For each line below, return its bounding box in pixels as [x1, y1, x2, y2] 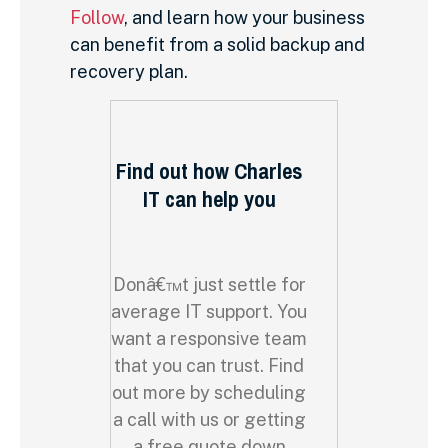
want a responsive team [111, 327, 307, 349]
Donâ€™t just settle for [112, 273, 306, 295]
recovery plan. [70, 61, 188, 83]
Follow [70, 7, 124, 29]
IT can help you [142, 184, 276, 215]
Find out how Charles [115, 156, 303, 187]
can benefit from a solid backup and [70, 34, 365, 56]
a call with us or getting [112, 408, 306, 430]
